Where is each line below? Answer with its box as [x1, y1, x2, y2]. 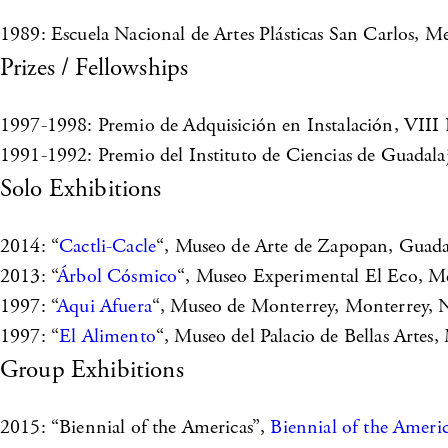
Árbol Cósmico [57, 264, 178, 289]
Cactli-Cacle [59, 234, 157, 259]
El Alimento [59, 324, 156, 349]
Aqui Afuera [57, 294, 152, 319]
